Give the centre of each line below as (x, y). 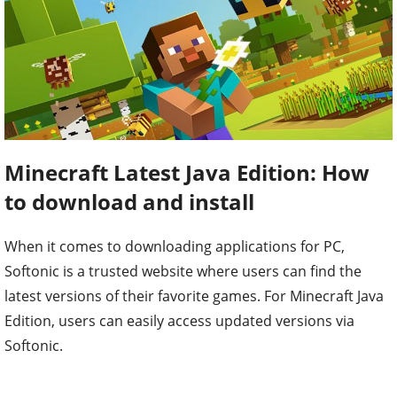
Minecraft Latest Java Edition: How (187, 173)
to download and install (129, 202)
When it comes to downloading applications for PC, (175, 247)
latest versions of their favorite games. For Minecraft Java (194, 296)
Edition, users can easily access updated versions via (179, 321)
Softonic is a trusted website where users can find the (183, 272)
